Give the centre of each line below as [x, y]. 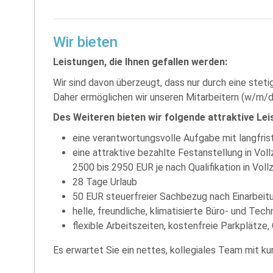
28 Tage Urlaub [105, 182]
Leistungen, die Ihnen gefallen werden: [140, 62]
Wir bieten [85, 42]
